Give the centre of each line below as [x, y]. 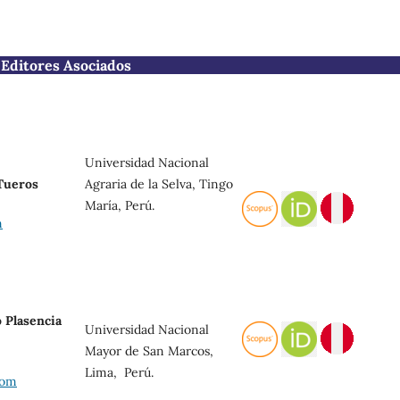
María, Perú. [120, 205]
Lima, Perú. [119, 372]
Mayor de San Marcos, [149, 350]
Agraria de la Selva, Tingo [159, 183]
